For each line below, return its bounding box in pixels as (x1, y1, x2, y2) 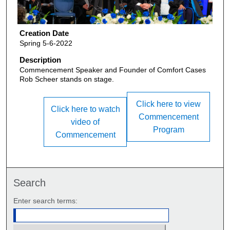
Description (19, 55, 61, 64)
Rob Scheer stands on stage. (19, 74, 114, 83)
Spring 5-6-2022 (19, 39, 72, 48)
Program (152, 125, 184, 135)
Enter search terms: (13, 197, 78, 205)
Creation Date (19, 29, 69, 38)
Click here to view (136, 100, 201, 109)
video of (71, 118, 100, 127)
